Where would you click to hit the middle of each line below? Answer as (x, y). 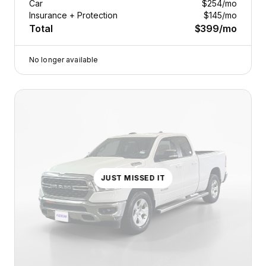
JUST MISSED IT (133, 178)
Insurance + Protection (73, 15)
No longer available (64, 59)
